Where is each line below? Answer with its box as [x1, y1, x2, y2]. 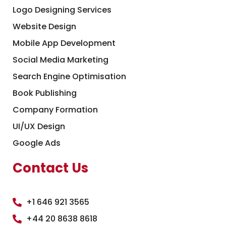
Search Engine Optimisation [12, 70, 126, 82]
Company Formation [12, 103, 98, 116]
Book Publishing [12, 87, 77, 99]
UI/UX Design [12, 120, 65, 132]
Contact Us [12, 158, 88, 177]
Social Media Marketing [12, 53, 108, 66]
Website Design [12, 20, 76, 32]
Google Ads [12, 137, 61, 149]
